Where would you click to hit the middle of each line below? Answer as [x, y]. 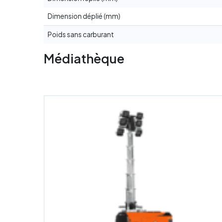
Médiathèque [84, 58]
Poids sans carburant [81, 35]
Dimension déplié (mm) [84, 16]
